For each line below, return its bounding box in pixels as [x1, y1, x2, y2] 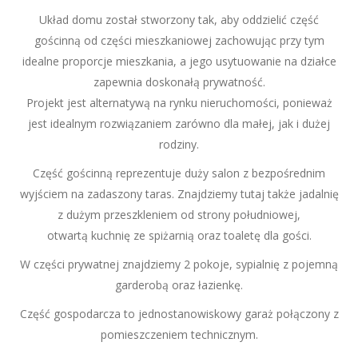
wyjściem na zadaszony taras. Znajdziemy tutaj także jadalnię [19, 186, 339, 201]
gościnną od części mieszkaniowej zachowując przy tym [34, 33, 324, 48]
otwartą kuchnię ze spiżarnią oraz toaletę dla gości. [46, 228, 312, 243]
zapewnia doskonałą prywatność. [93, 74, 265, 89]
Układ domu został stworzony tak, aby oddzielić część [39, 12, 319, 27]
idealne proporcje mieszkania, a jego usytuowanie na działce [22, 54, 336, 69]
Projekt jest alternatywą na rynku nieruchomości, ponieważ [26, 95, 332, 110]
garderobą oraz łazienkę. [115, 277, 243, 292]
